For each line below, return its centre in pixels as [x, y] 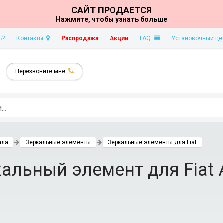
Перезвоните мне [42, 71]
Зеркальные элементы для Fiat [152, 142]
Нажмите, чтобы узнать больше [111, 19]
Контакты [31, 38]
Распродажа [80, 38]
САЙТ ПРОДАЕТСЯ [111, 10]
